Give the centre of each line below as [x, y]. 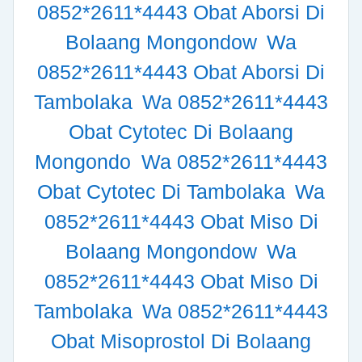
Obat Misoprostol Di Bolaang [181, 341]
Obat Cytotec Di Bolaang [181, 132]
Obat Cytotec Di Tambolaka [164, 192]
